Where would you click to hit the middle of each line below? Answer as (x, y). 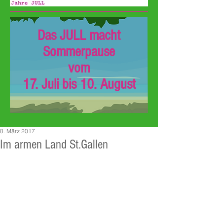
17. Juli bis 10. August (79, 84)
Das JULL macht (79, 36)
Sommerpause (79, 52)
